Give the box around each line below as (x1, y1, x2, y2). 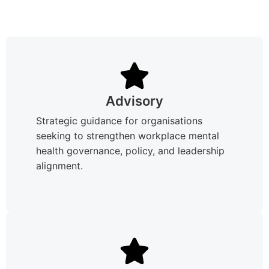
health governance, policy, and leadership (36, 144, 225, 157)
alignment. (36, 159, 83, 172)
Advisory (106, 92, 163, 109)
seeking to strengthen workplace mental (36, 129, 219, 142)
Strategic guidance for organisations (36, 114, 202, 127)
